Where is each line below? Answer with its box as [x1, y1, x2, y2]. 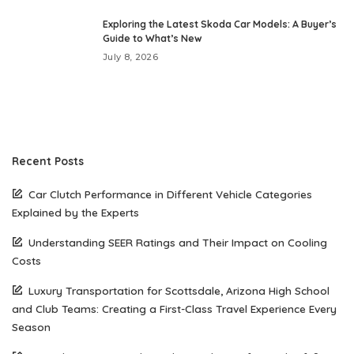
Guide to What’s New [103, 32, 202, 45]
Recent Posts [12, 154, 84, 168]
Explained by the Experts [12, 205, 139, 220]
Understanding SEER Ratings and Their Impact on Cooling [28, 235, 327, 250]
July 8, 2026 [103, 51, 159, 63]
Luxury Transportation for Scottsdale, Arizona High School [28, 284, 330, 298]
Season [12, 320, 51, 334]
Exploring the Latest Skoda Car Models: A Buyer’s [103, 18, 337, 31]
